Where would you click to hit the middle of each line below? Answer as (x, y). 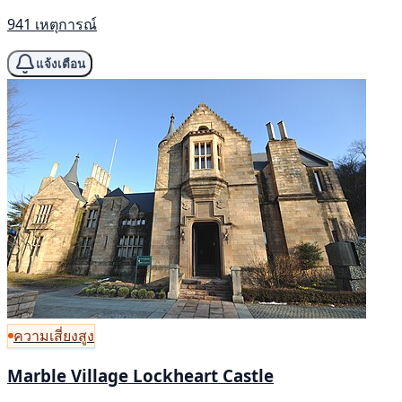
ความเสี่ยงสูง (54, 335)
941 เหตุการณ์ (52, 25)
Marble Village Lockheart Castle (140, 376)
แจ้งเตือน (61, 64)
